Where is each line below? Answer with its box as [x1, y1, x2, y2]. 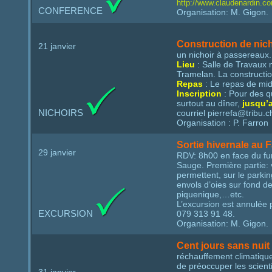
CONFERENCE [38, 6, 105, 16]
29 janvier [38, 148, 76, 157]
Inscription [177, 89, 222, 98]
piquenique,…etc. [177, 189, 244, 199]
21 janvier [38, 41, 76, 51]
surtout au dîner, [177, 98, 242, 108]
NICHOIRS [38, 108, 86, 118]
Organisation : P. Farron [177, 118, 268, 127]
